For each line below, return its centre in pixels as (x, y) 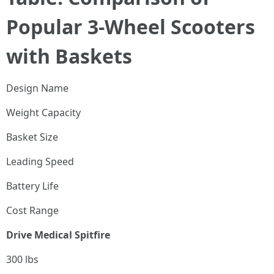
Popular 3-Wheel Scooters (131, 27)
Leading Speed (40, 161)
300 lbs (22, 259)
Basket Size (32, 137)
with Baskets (69, 56)
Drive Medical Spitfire (58, 235)
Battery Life (32, 186)
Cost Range (32, 210)
